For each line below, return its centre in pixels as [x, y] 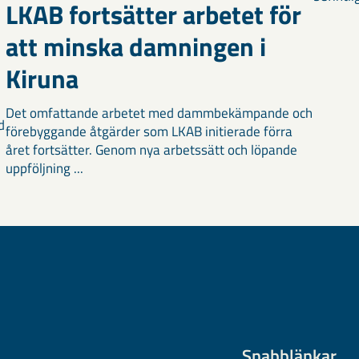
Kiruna [42, 79]
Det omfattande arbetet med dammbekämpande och [159, 113]
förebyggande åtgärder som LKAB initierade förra [149, 132]
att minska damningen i [135, 47]
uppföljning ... [44, 169]
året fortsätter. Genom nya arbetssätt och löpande [151, 150]
